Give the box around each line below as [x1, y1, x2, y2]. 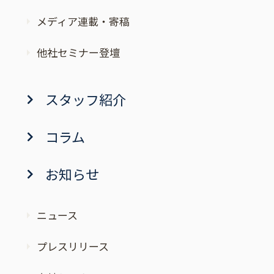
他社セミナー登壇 [37, 45, 120, 61]
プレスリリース [37, 239, 109, 254]
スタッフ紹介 [45, 89, 127, 109]
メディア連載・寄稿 [37, 13, 130, 29]
